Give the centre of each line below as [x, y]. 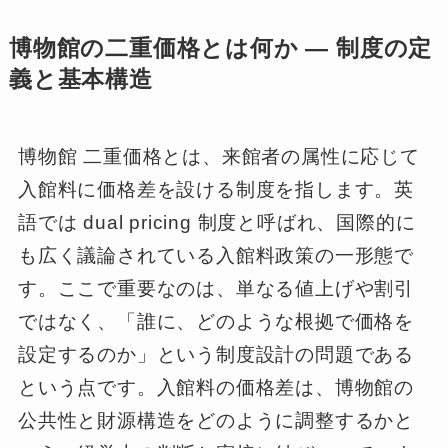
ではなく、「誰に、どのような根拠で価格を [216, 322]
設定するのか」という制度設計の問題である [216, 355]
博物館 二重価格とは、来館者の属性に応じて [218, 157]
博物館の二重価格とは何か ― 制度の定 [220, 49]
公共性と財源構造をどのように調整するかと [216, 421]
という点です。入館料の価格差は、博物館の [216, 388]
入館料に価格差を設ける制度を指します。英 [216, 190]
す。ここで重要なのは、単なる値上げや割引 [216, 289]
